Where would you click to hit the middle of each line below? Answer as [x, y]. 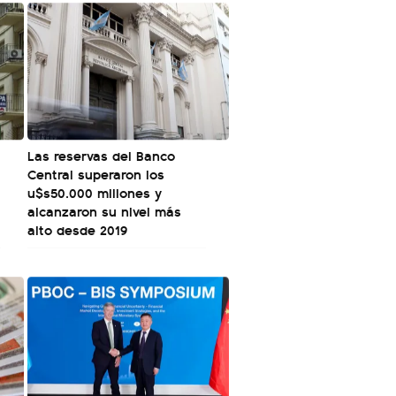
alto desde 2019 [77, 229]
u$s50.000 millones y [95, 192]
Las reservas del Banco [101, 155]
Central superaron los [96, 174]
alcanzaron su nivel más [104, 211]
